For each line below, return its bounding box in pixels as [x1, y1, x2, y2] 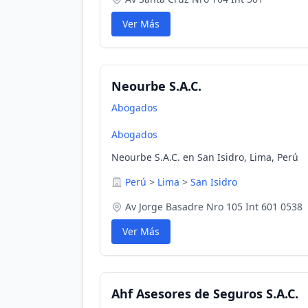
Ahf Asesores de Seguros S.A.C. [111, 285, 298, 302]
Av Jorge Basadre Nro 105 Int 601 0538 [125, 200, 302, 213]
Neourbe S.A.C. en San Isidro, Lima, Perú [111, 151, 298, 164]
